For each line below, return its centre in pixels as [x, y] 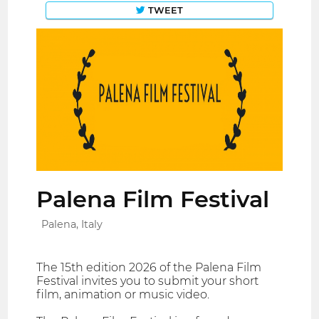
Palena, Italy [72, 225]
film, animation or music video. [123, 295]
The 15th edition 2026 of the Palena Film [149, 268]
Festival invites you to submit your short [148, 281]
